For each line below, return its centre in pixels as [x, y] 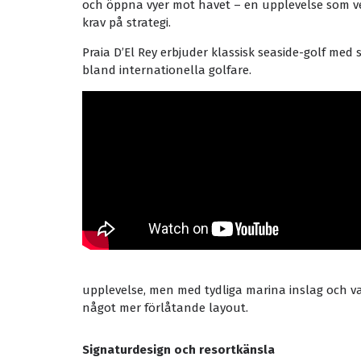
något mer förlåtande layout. [165, 308]
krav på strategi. [127, 23]
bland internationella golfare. [167, 70]
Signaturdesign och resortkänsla [178, 350]
